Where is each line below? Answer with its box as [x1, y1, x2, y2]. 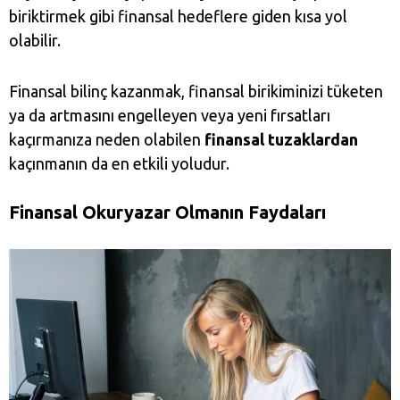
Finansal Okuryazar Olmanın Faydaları [9, 202, 326, 222]
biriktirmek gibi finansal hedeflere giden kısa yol [9, 7, 347, 25]
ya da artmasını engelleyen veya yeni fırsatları [9, 106, 330, 124]
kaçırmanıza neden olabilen [9, 130, 204, 148]
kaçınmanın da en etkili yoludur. [9, 154, 229, 172]
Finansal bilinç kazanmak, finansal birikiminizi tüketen [9, 82, 383, 100]
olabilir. [9, 31, 64, 49]
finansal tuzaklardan [204, 130, 358, 148]
